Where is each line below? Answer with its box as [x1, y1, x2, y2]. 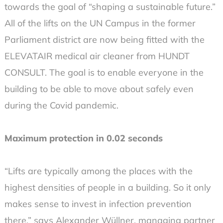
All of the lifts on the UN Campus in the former [4, 17, 196, 29]
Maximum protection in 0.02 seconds [4, 132, 163, 144]
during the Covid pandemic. [4, 100, 118, 111]
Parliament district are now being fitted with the [4, 34, 205, 46]
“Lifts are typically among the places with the [4, 165, 193, 177]
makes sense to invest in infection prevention [4, 198, 192, 210]
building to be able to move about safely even [4, 83, 194, 95]
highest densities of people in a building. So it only [4, 182, 211, 194]
